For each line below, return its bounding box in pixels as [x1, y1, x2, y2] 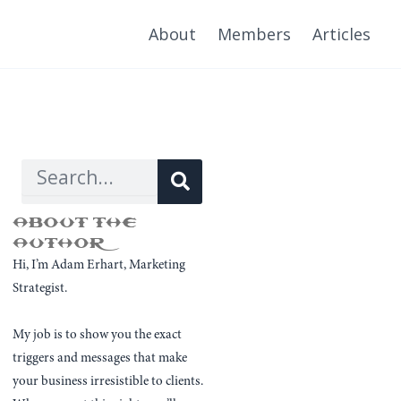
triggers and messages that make [13, 351, 188, 365]
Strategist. [13, 281, 68, 295]
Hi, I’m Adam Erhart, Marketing [13, 258, 186, 272]
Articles [312, 23, 371, 45]
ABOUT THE [13, 214, 138, 231]
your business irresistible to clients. [13, 374, 204, 388]
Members [218, 23, 291, 45]
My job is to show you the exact [13, 328, 183, 342]
